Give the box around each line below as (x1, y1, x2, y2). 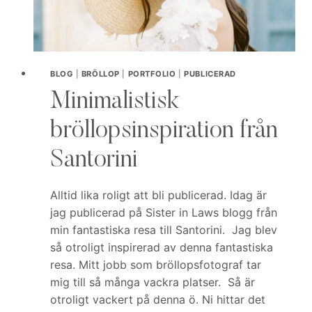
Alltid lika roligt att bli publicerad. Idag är (50, 188, 267, 203)
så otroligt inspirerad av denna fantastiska (50, 240, 273, 255)
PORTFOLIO (127, 69, 176, 79)
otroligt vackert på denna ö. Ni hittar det (50, 292, 265, 307)
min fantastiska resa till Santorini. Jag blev (50, 223, 277, 237)
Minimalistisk (50, 90, 180, 115)
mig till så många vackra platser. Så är (50, 275, 255, 290)
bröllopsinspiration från (50, 119, 278, 144)
